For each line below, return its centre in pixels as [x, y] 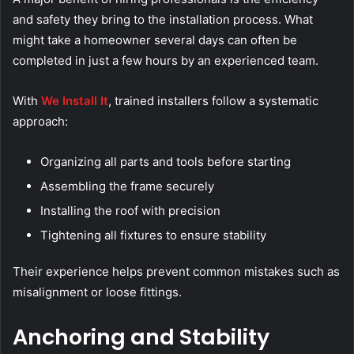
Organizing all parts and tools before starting [166, 161]
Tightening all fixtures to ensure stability [153, 235]
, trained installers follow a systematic [213, 100]
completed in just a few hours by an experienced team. [166, 60]
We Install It [75, 100]
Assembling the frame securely [127, 186]
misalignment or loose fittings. [97, 292]
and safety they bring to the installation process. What [163, 19]
